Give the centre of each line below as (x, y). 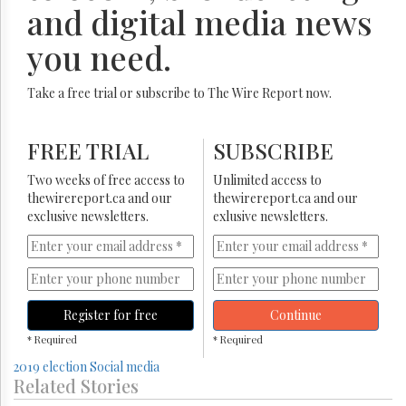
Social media (125, 366)
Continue (295, 314)
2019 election (50, 366)
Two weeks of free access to (106, 179)
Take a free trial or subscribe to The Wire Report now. (179, 92)
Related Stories (76, 385)
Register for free (110, 314)
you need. (99, 57)
